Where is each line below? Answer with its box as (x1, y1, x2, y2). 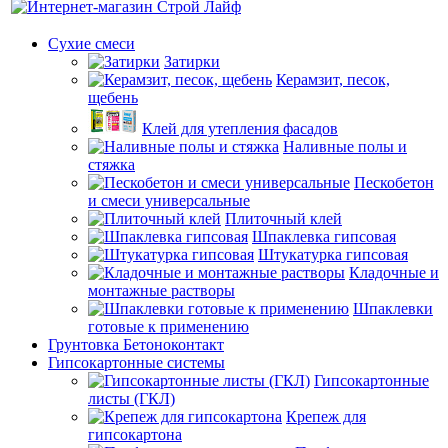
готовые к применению (88, 318, 249, 335)
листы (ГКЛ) (88, 390, 175, 407)
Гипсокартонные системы (48, 354, 225, 371)
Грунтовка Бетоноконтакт (48, 336, 224, 353)
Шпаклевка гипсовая (252, 228, 396, 245)
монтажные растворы (88, 282, 235, 299)
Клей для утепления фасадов (142, 120, 338, 137)
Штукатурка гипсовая (258, 246, 408, 263)
